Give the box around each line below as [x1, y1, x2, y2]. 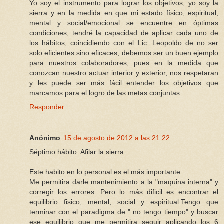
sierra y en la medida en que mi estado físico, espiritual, [29, 9, 218, 17]
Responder [29, 103, 64, 111]
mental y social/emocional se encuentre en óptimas [29, 19, 218, 27]
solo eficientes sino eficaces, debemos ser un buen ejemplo [29, 49, 218, 57]
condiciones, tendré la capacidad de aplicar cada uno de [29, 29, 218, 37]
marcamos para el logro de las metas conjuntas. [29, 89, 182, 97]
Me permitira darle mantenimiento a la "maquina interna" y [29, 178, 218, 186]
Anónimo [29, 134, 60, 142]
